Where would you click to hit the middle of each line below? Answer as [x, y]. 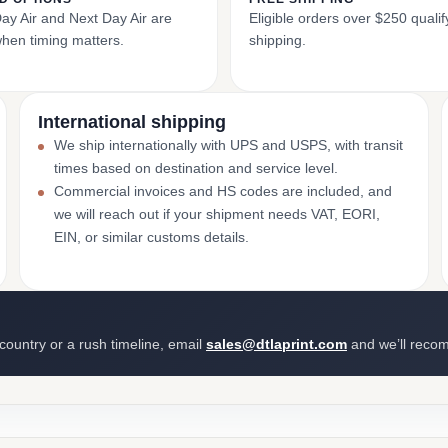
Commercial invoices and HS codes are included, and [222, 191]
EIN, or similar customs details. [151, 237]
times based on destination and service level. [195, 168]
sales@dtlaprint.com [276, 344]
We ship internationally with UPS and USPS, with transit [228, 145]
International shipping [131, 122]
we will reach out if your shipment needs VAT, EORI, [216, 214]
